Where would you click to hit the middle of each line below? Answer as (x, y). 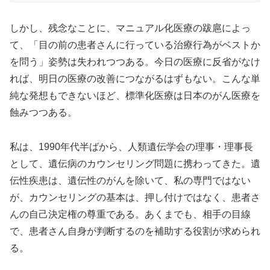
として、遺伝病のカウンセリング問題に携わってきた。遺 (135, 163)
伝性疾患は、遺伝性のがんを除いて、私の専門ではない (130, 180)
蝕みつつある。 (43, 112)
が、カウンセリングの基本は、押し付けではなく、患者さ (135, 197)
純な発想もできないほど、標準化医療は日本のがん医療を (135, 96)
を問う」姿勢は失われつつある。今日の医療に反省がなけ (135, 62)
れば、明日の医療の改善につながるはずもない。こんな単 (135, 79)
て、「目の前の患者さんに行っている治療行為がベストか (135, 45)
